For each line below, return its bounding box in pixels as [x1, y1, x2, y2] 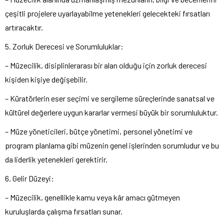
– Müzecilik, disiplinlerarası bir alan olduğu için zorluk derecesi [5, 60, 207, 70]
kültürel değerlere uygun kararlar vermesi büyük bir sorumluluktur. [5, 107, 218, 117]
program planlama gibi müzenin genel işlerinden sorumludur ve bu [5, 140, 219, 150]
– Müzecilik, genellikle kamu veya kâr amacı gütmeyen [5, 192, 180, 202]
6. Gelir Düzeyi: [5, 173, 54, 183]
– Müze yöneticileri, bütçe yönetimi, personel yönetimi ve [5, 126, 192, 136]
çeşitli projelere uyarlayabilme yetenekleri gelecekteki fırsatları [5, 8, 210, 18]
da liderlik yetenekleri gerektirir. [5, 154, 107, 164]
